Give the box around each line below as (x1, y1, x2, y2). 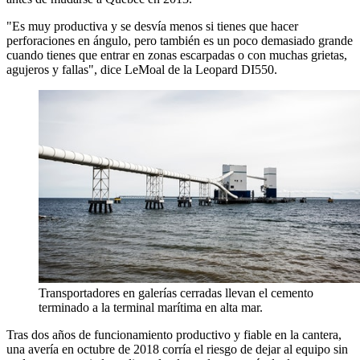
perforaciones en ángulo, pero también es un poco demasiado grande (6, 34, 353, 48)
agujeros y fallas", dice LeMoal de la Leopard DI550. (6, 63, 277, 77)
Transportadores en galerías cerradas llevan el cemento (39, 286, 313, 301)
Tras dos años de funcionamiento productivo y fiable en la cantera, (6, 328, 342, 342)
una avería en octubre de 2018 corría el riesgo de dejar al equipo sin (6, 342, 348, 357)
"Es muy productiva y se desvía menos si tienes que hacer (6, 19, 298, 34)
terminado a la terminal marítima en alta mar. (39, 301, 263, 315)
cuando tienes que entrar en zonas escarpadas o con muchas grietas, (6, 48, 347, 63)
